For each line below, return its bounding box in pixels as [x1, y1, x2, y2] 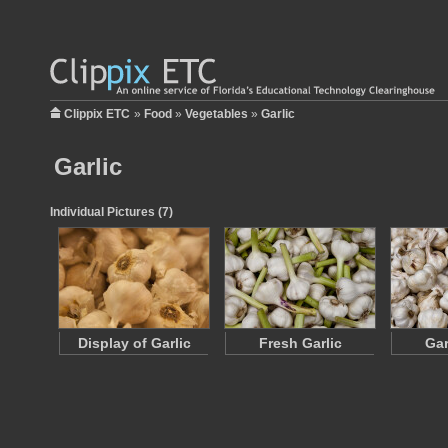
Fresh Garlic [258, 335, 342, 351]
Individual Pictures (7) [50, 205, 173, 219]
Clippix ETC [64, 107, 130, 121]
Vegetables [185, 107, 248, 121]
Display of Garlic [77, 335, 191, 351]
